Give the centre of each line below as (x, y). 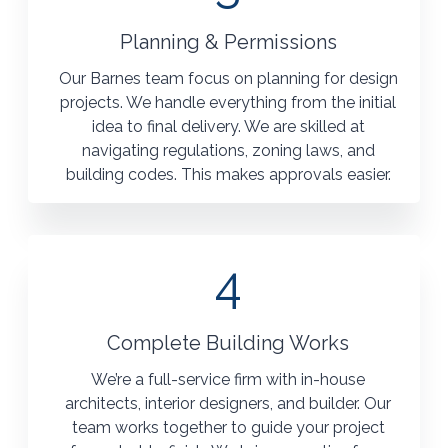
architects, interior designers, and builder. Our (228, 404)
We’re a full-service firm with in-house (228, 380)
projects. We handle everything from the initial (228, 103)
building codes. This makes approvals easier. (228, 175)
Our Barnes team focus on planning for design (228, 79)
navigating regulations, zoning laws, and (228, 151)
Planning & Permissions (228, 42)
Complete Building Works (228, 343)
